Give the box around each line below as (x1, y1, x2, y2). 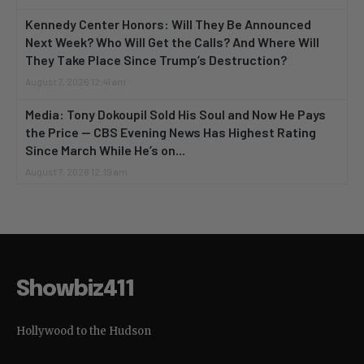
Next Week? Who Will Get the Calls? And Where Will (25, 34, 319, 50)
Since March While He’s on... (25, 142, 185, 158)
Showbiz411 (16, 279, 134, 301)
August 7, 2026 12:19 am (25, 166, 128, 178)
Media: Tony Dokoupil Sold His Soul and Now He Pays (25, 106, 326, 123)
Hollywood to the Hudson (16, 324, 151, 339)
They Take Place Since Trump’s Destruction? (25, 52, 287, 68)
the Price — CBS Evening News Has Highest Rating (25, 124, 316, 141)
